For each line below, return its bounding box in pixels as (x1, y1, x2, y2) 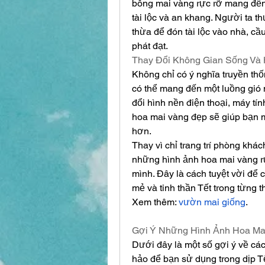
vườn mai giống (179, 196, 245, 208)
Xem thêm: (132, 196, 179, 208)
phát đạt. (132, 40, 168, 51)
